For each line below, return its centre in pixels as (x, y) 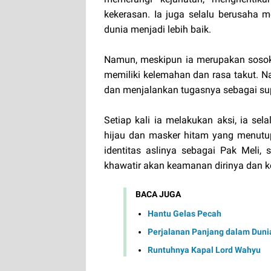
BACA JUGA (158, 194)
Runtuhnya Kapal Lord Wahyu (204, 250)
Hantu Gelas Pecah (184, 213)
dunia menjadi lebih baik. (158, 30)
